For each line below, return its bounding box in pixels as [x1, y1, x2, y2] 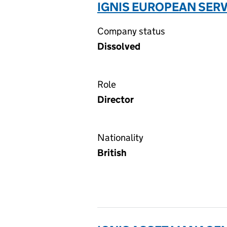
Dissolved [97, 41, 140, 52]
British [97, 147, 127, 159]
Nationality [97, 132, 143, 143]
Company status [97, 25, 165, 37]
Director [97, 94, 134, 105]
